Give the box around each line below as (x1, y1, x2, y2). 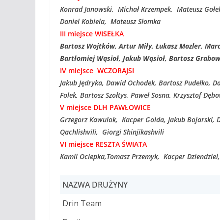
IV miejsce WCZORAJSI (60, 66, 134, 75)
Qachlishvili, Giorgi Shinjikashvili (60, 127, 164, 137)
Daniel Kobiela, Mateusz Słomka (60, 17, 161, 26)
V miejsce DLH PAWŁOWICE (60, 103, 151, 112)
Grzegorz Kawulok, (60, 115, 118, 124)
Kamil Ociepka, (60, 152, 107, 161)
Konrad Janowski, (60, 4, 114, 14)
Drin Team (62, 198, 102, 209)
